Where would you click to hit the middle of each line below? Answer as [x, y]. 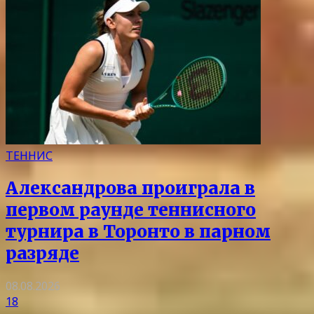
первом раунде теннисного [131, 210]
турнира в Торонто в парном [138, 231]
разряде [42, 253]
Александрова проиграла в [130, 188]
